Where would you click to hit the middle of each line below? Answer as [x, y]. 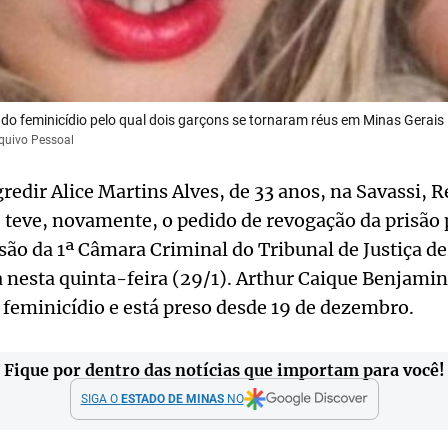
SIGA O [100, 399]
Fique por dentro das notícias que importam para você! [224, 370]
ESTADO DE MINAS [172, 399]
